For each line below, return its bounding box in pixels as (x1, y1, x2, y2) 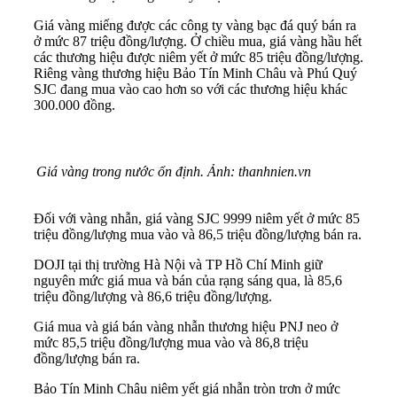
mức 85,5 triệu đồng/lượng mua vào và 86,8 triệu (34, 335, 308, 351)
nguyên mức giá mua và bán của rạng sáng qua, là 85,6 (34, 273, 342, 289)
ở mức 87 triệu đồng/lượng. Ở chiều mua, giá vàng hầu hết (34, 34, 362, 50)
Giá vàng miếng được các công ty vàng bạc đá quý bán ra (34, 18, 356, 34)
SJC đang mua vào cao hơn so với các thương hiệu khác (34, 82, 347, 97)
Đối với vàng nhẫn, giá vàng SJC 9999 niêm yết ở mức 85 (34, 211, 360, 227)
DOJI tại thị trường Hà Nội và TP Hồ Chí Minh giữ (34, 257, 323, 273)
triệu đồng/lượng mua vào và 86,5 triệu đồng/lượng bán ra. (34, 227, 362, 243)
